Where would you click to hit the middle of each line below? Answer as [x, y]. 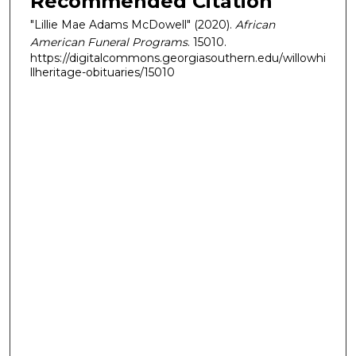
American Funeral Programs [109, 42]
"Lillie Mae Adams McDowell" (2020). [133, 24]
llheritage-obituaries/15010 [103, 72]
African [255, 24]
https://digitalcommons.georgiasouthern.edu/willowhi [178, 58]
